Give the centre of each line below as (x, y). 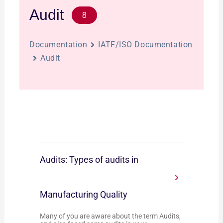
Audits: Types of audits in (89, 160)
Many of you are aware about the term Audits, (111, 216)
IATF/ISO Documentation (145, 45)
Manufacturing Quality (84, 194)
